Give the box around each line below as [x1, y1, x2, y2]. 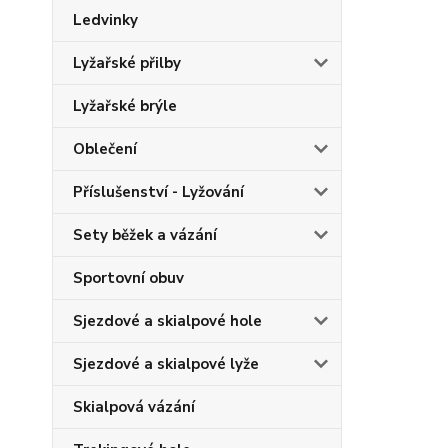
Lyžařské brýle [73, 96, 177, 116]
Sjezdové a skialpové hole [73, 311, 262, 331]
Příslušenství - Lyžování [73, 182, 244, 202]
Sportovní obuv [73, 268, 184, 288]
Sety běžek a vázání [73, 225, 217, 245]
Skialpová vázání [73, 397, 195, 417]
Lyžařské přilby [73, 53, 181, 73]
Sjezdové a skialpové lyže [73, 354, 259, 374]
